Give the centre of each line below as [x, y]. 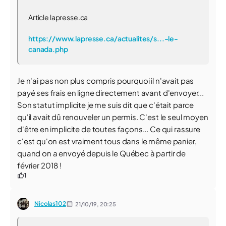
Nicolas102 [50, 204]
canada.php [48, 49]
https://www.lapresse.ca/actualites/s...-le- [103, 38]
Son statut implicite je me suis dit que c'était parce [106, 105]
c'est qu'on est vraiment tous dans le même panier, [107, 141]
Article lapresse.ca [58, 17]
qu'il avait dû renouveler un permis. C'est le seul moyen [113, 117]
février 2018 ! [39, 165]
